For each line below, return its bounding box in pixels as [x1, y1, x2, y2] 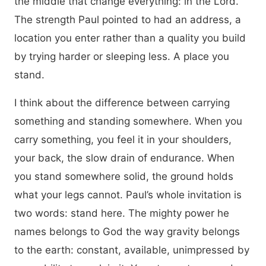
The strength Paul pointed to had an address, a [14, 14, 241, 26]
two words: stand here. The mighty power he [14, 207, 229, 219]
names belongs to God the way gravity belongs [14, 226, 240, 237]
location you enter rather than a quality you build [14, 32, 246, 44]
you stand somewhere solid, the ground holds [14, 170, 233, 182]
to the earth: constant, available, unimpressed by [14, 244, 249, 256]
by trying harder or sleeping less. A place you [14, 50, 229, 62]
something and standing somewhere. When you [14, 115, 242, 127]
